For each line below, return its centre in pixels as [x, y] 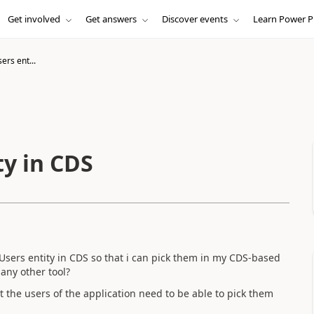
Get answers [111, 19]
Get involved [34, 19]
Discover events [194, 19]
